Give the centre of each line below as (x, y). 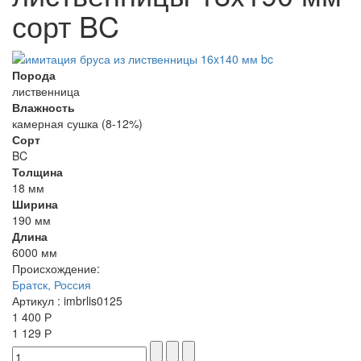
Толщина (37, 172)
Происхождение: (56, 269)
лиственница (46, 91)
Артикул (33, 301)
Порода (34, 75)
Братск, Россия (52, 285)
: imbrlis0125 (88, 301)
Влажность (44, 108)
